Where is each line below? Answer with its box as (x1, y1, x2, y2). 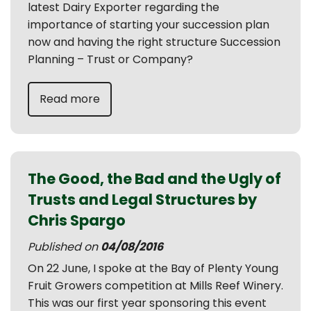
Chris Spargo (28, 210, 126, 230)
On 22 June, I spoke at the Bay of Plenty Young (28, 260, 278, 276)
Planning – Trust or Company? (28, 51, 193, 67)
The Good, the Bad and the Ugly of (28, 169, 281, 189)
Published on (28, 239, 101, 255)
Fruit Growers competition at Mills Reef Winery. (28, 278, 283, 294)
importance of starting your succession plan (28, 17, 269, 33)
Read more (40, 91, 100, 107)
